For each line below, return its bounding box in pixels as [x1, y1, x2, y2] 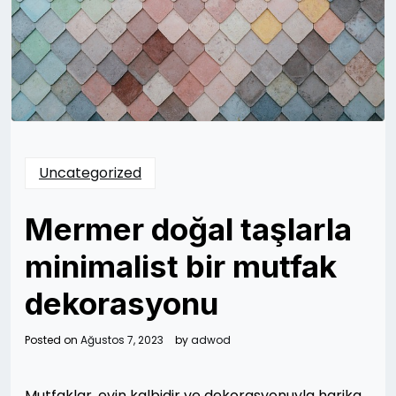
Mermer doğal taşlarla [25, 209, 352, 247]
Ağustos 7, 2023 [80, 331, 164, 347]
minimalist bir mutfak [25, 247, 337, 285]
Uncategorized [39, 162, 141, 183]
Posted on [25, 331, 80, 347]
